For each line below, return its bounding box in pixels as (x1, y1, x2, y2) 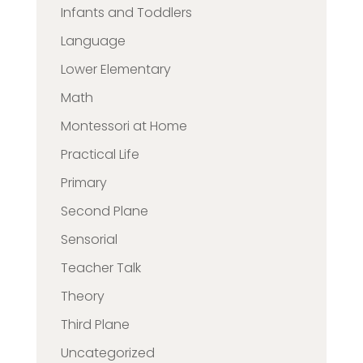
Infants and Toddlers (60, 2, 192, 22)
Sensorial (60, 229, 117, 249)
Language (60, 31, 126, 50)
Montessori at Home (60, 116, 187, 135)
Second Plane (60, 201, 148, 220)
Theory (60, 286, 105, 305)
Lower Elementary (60, 59, 171, 79)
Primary (60, 173, 107, 192)
